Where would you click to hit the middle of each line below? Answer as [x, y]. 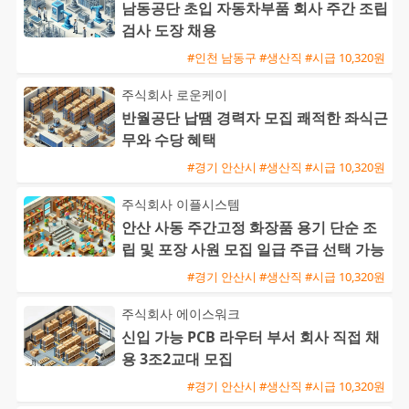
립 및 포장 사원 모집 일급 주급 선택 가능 [253, 250]
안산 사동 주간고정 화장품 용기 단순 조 [249, 228]
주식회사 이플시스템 [181, 204]
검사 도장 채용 [169, 31]
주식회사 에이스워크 [181, 314]
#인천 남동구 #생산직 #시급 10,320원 [286, 57]
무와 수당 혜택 [169, 140]
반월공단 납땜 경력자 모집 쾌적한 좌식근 [255, 118]
